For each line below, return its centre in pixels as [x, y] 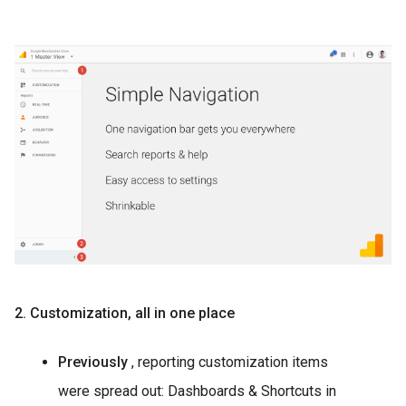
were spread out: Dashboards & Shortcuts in [197, 391]
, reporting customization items [230, 362]
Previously [95, 362]
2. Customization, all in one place [125, 314]
